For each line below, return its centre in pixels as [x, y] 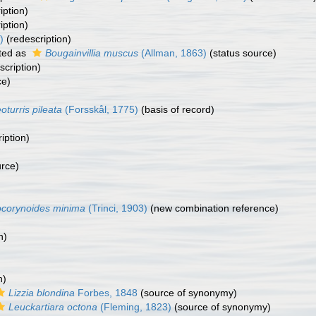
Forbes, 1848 [106, 293]
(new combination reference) [213, 208]
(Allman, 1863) [172, 53]
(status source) [242, 53]
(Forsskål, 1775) [100, 109]
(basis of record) [176, 109]
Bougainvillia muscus [92, 53]
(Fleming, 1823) [134, 307]
